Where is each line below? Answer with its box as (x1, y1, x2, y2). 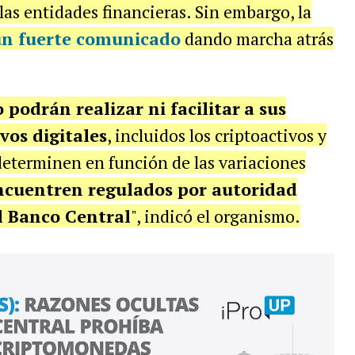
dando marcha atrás (180, 27, 334, 50)
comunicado (75, 27, 181, 50)
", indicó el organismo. (130, 204, 300, 227)
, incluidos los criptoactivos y (106, 124, 326, 147)
